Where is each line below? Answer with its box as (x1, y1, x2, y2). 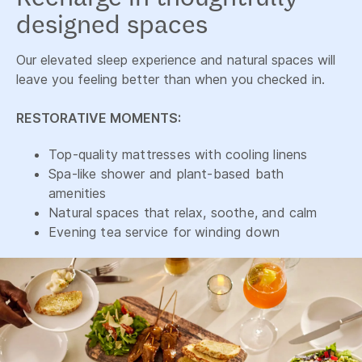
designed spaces (16, 9, 208, 38)
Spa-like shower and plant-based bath (48, 166, 284, 182)
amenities (48, 185, 107, 201)
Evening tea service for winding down (48, 224, 280, 240)
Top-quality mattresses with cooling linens (48, 146, 308, 162)
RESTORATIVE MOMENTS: (16, 110, 181, 126)
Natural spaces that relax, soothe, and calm (48, 204, 318, 221)
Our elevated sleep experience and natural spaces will (16, 52, 335, 68)
